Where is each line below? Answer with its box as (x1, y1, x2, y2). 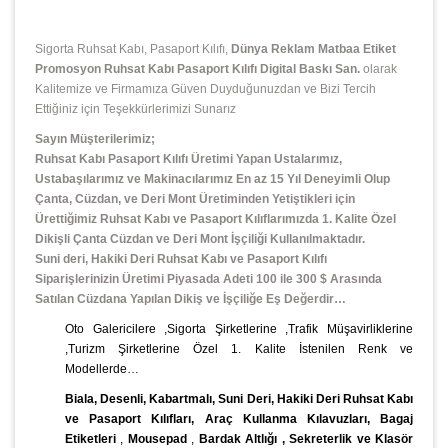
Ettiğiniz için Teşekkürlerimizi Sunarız (35, 102, 236, 117)
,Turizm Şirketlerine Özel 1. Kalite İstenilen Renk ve (65, 342, 413, 357)
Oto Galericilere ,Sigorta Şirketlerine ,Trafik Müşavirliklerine (65, 322, 413, 337)
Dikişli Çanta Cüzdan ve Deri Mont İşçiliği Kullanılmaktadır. (35, 232, 365, 247)
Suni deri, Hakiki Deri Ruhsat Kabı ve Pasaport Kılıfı (35, 252, 327, 267)
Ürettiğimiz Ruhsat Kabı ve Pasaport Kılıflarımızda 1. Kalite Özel (35, 212, 396, 227)
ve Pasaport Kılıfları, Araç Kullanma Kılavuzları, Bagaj (65, 412, 413, 427)
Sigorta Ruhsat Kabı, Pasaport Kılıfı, (35, 42, 231, 57)
